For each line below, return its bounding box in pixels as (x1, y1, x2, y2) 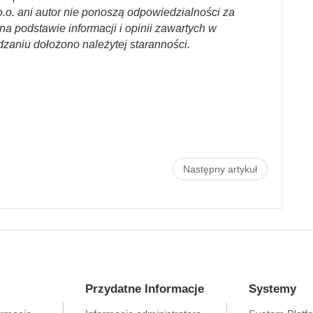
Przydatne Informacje (85, 282, 204, 296)
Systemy (249, 282, 296, 296)
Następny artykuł (183, 163, 257, 175)
